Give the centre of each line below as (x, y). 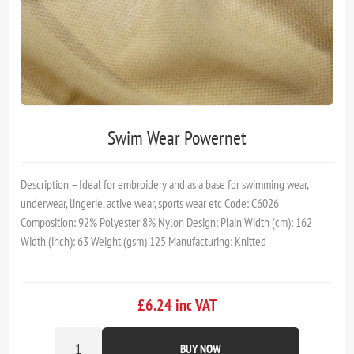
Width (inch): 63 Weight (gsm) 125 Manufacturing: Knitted (144, 241)
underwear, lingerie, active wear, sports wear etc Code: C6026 (150, 203)
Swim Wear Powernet (177, 137)
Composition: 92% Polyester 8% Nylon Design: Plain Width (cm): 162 (167, 222)
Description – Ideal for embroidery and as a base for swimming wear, (165, 184)
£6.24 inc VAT (177, 305)
